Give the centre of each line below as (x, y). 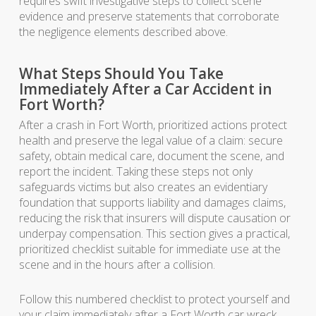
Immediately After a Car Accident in (145, 89)
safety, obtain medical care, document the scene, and (151, 156)
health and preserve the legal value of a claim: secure (151, 140)
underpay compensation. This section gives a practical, (154, 233)
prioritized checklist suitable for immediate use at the (150, 249)
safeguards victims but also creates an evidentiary (143, 187)
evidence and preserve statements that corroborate (149, 16)
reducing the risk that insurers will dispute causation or (154, 218)
